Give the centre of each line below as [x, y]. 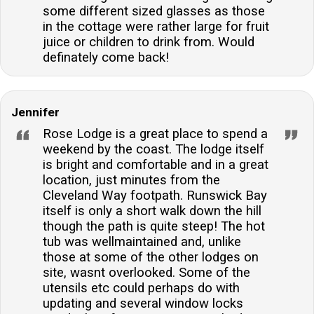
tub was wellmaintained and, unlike [142, 241]
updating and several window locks [143, 303]
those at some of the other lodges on [151, 257]
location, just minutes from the [131, 180]
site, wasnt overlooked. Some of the [146, 272]
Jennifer [35, 112]
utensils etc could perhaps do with [141, 288]
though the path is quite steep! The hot [154, 226]
